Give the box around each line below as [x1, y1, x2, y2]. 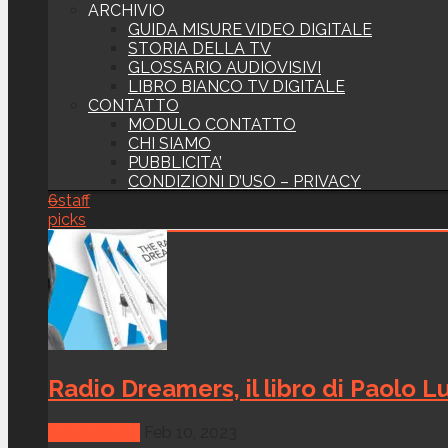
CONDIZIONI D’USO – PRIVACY [128, 172, 361, 191]
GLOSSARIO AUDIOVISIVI [128, 58, 321, 77]
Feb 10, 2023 [144, 422, 237, 442]
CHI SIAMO [128, 134, 211, 153]
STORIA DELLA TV [128, 39, 271, 58]
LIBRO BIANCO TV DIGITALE [128, 77, 345, 96]
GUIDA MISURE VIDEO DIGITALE [128, 20, 372, 39]
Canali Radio [48, 422, 140, 442]
